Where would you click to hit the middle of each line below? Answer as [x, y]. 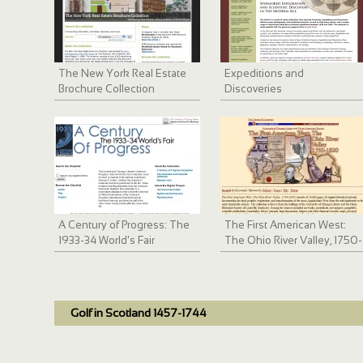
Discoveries [254, 89]
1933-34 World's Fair [107, 241]
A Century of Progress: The [124, 225]
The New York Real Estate [123, 74]
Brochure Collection [107, 89]
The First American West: [286, 225]
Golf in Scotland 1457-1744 [139, 313]
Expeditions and [265, 74]
